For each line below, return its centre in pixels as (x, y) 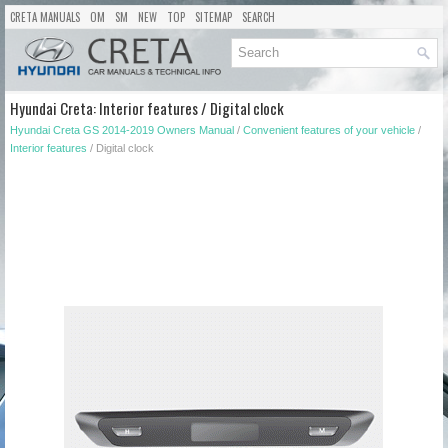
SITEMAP (213, 17)
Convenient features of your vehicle (329, 129)
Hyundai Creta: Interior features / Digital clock (147, 107)
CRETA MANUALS (45, 17)
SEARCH (258, 17)
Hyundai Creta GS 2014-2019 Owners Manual (122, 129)
